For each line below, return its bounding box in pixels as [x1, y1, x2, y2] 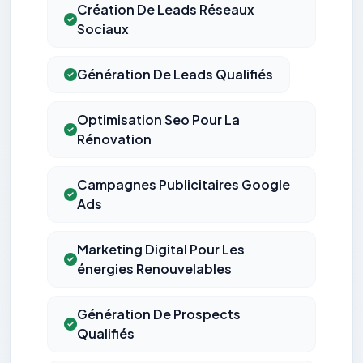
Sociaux [77, 20, 129, 38]
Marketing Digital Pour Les [77, 241, 245, 258]
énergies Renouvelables [77, 260, 232, 278]
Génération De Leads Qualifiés [77, 66, 273, 83]
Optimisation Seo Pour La [77, 111, 240, 129]
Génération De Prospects [77, 305, 241, 323]
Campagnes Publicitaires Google [77, 176, 290, 194]
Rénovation [77, 130, 152, 148]
